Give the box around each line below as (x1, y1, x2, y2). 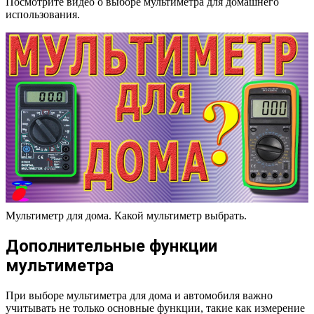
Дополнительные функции (6, 235, 217, 256)
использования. (6, 8, 80, 20)
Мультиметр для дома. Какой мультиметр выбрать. (6, 209, 247, 221)
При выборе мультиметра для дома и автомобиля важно (6, 289, 273, 301)
